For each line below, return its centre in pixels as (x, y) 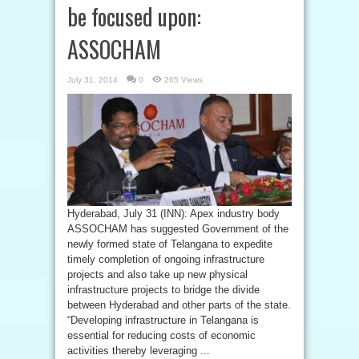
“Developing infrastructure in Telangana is (163, 320)
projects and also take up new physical (157, 274)
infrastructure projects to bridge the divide (163, 290)
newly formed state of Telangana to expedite (170, 244)
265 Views (184, 80)
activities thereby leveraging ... (139, 351)
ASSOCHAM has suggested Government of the (178, 229)
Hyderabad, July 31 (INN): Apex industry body (173, 214)
